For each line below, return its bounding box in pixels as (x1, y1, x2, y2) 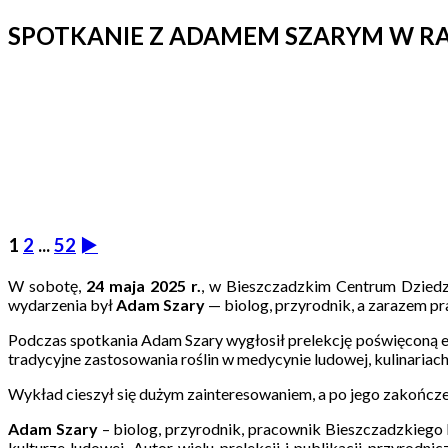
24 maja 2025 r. (86, 275, 202, 295)
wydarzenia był (8, 294, 116, 314)
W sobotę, (8, 275, 87, 295)
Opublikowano (8, 69, 111, 89)
